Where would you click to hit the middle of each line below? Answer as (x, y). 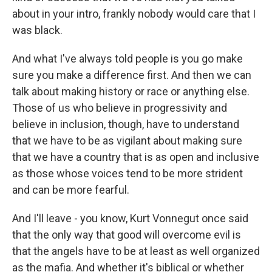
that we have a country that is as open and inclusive (136, 157)
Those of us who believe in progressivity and (120, 108)
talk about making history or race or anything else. (131, 91)
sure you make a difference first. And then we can (132, 75)
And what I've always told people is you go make (127, 59)
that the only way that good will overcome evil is (127, 235)
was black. (37, 30)
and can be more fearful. (71, 190)
